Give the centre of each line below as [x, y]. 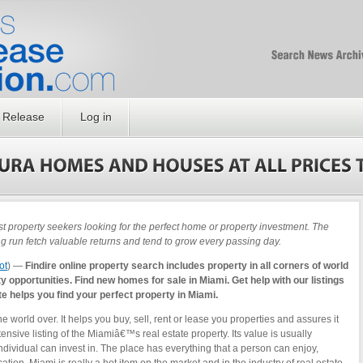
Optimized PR [243, 62]
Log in [96, 117]
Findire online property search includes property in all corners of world [187, 266]
